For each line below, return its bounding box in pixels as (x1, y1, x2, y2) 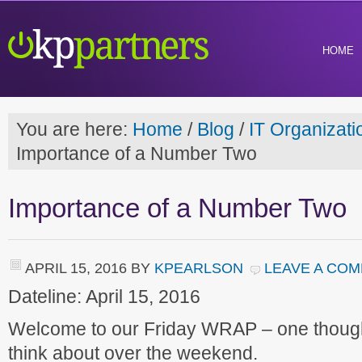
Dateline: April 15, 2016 (8, 286, 200, 307)
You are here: (16, 119, 133, 140)
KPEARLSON (154, 259, 243, 276)
